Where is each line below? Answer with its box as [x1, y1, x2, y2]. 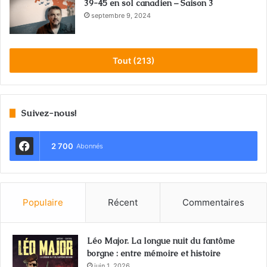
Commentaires [182, 197, 244, 209]
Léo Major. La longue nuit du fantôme [87, 235, 235, 247]
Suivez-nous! [21, 107, 76, 119]
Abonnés [76, 142, 103, 151]
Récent [108, 197, 138, 209]
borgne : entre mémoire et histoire [87, 248, 221, 259]
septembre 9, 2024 [91, 11, 151, 20]
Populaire [23, 197, 63, 209]
